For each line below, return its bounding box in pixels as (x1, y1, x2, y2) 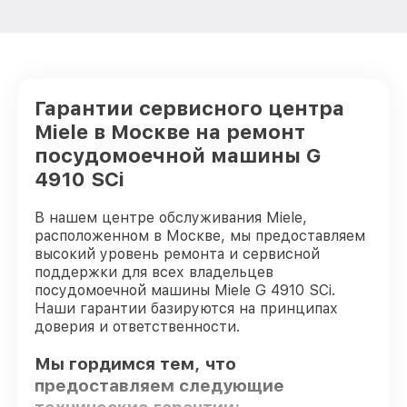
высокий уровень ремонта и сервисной (35, 245, 320, 263)
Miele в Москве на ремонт (35, 120, 305, 144)
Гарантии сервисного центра (35, 96, 344, 120)
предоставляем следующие (35, 374, 284, 396)
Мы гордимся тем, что (35, 352, 236, 374)
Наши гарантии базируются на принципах (35, 300, 338, 317)
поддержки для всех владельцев (35, 263, 273, 281)
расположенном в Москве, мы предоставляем (35, 227, 365, 244)
